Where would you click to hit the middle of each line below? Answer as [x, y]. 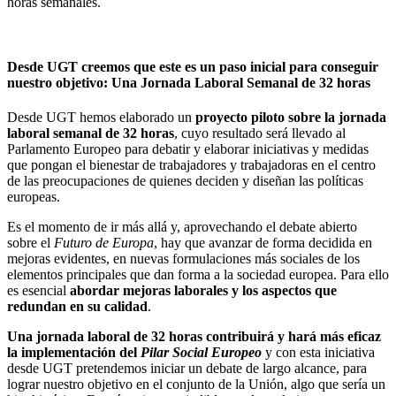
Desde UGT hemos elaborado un [101, 118]
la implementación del [74, 353]
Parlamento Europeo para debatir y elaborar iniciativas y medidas [188, 149]
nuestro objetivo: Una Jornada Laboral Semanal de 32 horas [189, 83]
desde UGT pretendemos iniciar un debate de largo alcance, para [187, 369]
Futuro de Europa [104, 243]
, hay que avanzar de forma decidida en [263, 243]
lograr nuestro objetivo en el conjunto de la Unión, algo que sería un [196, 385]
